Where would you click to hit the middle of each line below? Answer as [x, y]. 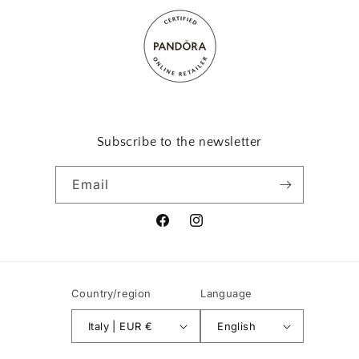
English [236, 326]
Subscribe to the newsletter [179, 142]
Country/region [111, 293]
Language [226, 293]
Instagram [216, 229]
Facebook [182, 229]
